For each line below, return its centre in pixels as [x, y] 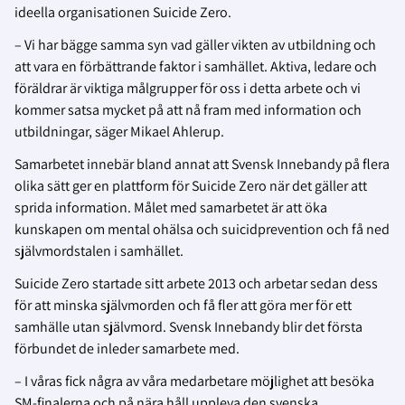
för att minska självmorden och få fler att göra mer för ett [183, 305]
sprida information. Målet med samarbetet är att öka [171, 207]
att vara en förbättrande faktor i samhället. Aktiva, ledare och [196, 66]
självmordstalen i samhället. [99, 250]
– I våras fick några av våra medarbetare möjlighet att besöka [194, 381]
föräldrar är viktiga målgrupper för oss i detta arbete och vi [188, 88]
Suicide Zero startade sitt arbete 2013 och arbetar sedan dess [196, 283]
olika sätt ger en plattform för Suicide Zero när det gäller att [191, 185]
